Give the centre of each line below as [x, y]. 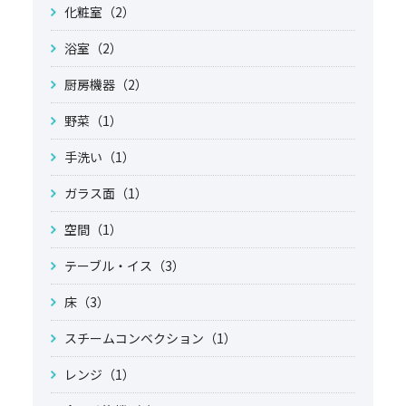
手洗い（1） [99, 157]
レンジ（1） [99, 375]
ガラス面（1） [106, 193]
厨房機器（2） [106, 85]
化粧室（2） [99, 12]
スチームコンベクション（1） [150, 338]
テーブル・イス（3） [124, 266]
